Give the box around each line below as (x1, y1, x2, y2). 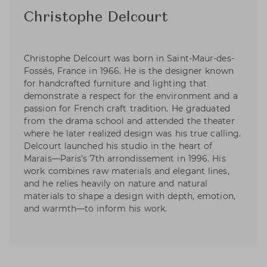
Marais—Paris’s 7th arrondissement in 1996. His (24, 153, 226, 164)
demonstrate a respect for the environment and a (24, 91, 238, 102)
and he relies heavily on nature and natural (24, 178, 208, 190)
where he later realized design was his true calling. (24, 128, 241, 139)
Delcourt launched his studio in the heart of (24, 141, 213, 152)
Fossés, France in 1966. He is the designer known (24, 66, 234, 77)
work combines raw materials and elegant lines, (24, 166, 229, 177)
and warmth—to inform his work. (24, 203, 167, 215)
